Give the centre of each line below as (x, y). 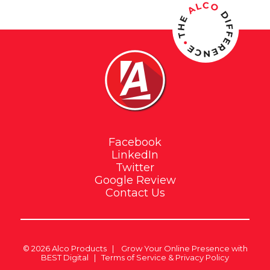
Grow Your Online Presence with (184, 248)
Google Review (135, 180)
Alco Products (79, 248)
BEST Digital (65, 257)
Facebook (135, 142)
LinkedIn (135, 155)
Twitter (135, 167)
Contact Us (135, 193)
